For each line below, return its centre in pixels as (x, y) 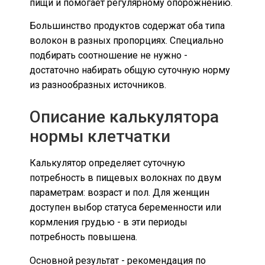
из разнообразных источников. (98, 85)
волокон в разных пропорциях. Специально (127, 41)
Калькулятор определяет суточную (107, 163)
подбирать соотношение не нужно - (109, 56)
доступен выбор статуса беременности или (125, 208)
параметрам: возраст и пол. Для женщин (119, 193)
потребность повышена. (83, 237)
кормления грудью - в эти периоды (109, 222)
